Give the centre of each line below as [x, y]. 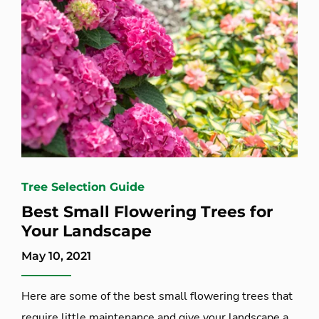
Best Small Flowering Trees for [147, 211]
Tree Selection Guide [83, 187]
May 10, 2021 [56, 256]
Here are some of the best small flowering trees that [157, 296]
